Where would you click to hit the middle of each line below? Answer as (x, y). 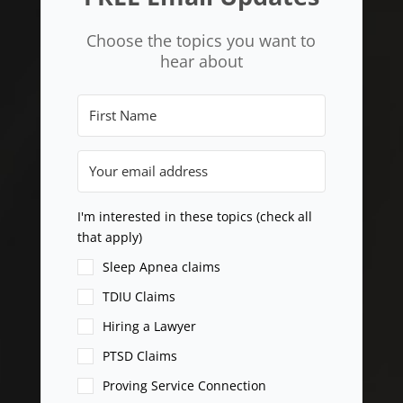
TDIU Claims (139, 297)
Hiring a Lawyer (149, 327)
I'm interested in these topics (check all (194, 216)
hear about (201, 61)
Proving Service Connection (184, 386)
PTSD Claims (139, 356)
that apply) (109, 237)
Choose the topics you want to (201, 40)
